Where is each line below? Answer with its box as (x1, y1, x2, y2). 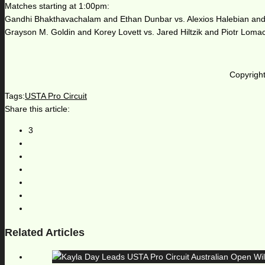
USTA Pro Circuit (25, 91, 87, 101)
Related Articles (5, 227, 85, 239)
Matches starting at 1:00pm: (5, 1, 109, 11)
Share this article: (5, 104, 70, 114)
